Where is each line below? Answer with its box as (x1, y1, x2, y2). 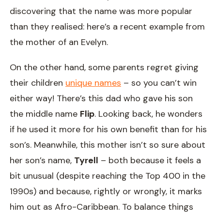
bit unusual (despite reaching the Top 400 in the (10, 170, 205, 182)
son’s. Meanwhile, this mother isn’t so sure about (10, 139, 205, 151)
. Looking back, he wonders (94, 108, 202, 120)
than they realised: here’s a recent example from (10, 21, 205, 33)
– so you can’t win (121, 77, 197, 89)
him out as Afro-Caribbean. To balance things (10, 201, 193, 213)
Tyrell (74, 155, 98, 167)
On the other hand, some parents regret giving (10, 62, 199, 74)
